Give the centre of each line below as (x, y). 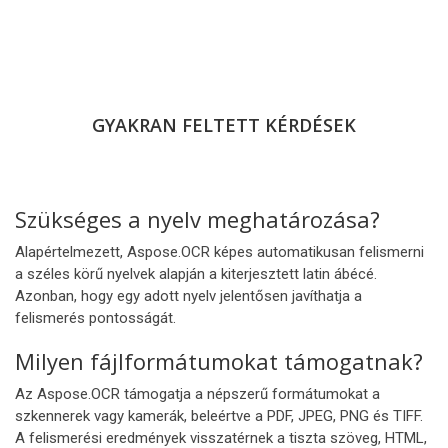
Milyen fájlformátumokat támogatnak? (219, 361)
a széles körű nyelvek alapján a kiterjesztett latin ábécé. (196, 274)
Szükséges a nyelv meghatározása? (197, 219)
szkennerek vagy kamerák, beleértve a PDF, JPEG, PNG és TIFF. (219, 416)
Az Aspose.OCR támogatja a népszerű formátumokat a (197, 394)
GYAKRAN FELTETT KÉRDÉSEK (224, 125)
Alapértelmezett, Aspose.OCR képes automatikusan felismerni (219, 252)
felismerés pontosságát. (95, 318)
